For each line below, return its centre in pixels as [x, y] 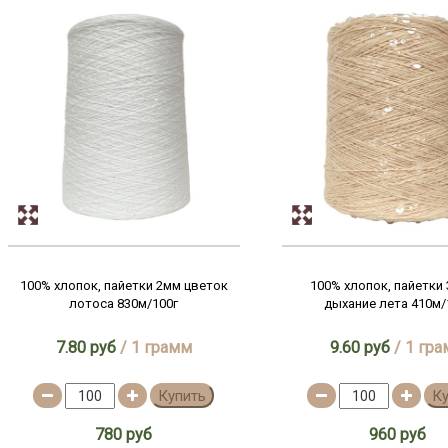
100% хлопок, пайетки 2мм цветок [123, 285]
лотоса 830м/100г [124, 303]
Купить [182, 396]
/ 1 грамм [153, 347]
